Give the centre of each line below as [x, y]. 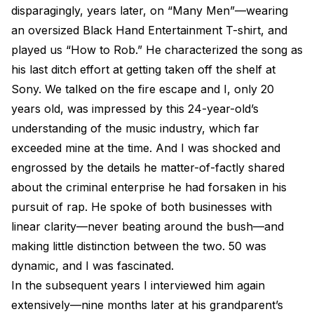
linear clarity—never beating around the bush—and [148, 226]
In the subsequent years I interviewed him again [138, 285]
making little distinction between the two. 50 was [139, 246]
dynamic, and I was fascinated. [93, 266]
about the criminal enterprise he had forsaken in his [149, 187]
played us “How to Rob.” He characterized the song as [157, 50]
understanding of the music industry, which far [135, 128]
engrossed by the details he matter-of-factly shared [148, 168]
